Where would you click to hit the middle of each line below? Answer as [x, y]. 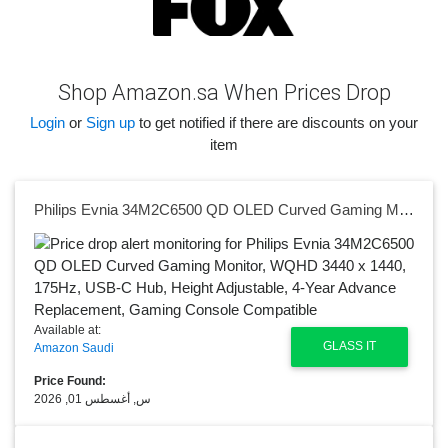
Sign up [110, 122]
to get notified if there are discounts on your [276, 122]
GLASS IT [350, 346]
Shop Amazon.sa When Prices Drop [224, 93]
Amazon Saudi [73, 347]
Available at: [67, 329]
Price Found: [69, 380]
